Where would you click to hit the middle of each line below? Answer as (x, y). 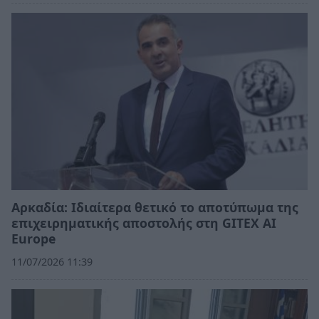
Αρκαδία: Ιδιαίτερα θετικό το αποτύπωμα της (155, 208)
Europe (33, 239)
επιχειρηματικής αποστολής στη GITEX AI (144, 223)
